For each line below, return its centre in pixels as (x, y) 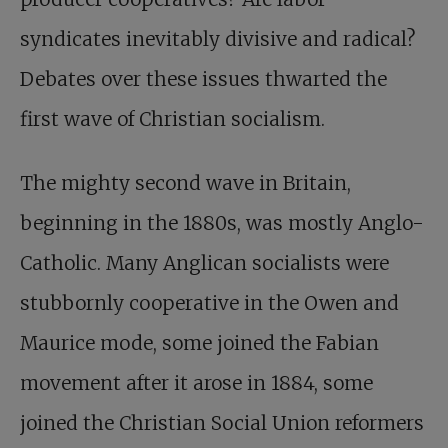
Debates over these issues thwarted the (203, 79)
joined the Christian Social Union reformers (222, 423)
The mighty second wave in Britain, (185, 183)
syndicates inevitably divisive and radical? (218, 39)
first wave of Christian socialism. (172, 119)
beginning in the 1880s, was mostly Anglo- (222, 223)
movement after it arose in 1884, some (196, 383)
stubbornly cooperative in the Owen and (209, 303)
